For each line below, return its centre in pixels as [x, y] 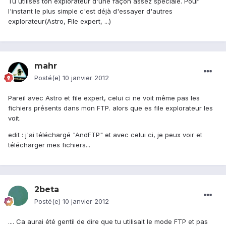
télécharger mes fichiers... [49, 145]
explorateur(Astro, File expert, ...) [60, 21]
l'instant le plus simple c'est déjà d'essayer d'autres [90, 11]
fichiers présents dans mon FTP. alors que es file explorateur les [110, 108]
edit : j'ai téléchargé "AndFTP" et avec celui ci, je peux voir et [105, 135]
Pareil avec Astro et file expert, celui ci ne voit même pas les [104, 98]
